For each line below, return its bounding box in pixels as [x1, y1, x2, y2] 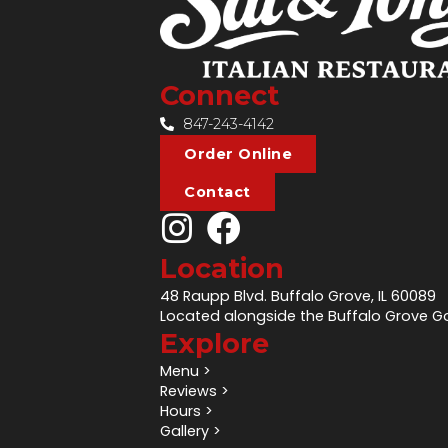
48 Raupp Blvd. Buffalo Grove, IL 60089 [160, 285, 436, 306]
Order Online [184, 144, 292, 163]
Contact [184, 182, 251, 201]
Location [160, 251, 284, 285]
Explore [160, 326, 269, 360]
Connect [160, 78, 279, 112]
